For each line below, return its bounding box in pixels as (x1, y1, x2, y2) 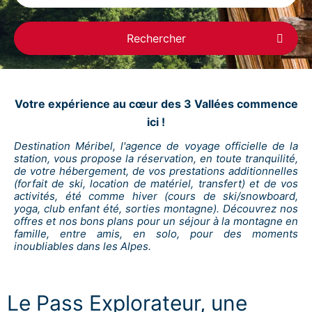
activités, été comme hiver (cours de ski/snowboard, (14, 189, 298, 203)
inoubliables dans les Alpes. (14, 239, 151, 253)
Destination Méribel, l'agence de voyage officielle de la (14, 139, 298, 153)
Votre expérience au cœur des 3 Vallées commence (14, 96, 298, 111)
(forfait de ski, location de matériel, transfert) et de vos (14, 176, 298, 190)
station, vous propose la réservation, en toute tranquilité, (14, 151, 298, 165)
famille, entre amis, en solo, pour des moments (14, 226, 298, 240)
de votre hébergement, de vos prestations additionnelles (14, 164, 298, 178)
